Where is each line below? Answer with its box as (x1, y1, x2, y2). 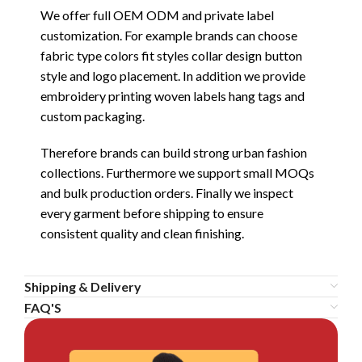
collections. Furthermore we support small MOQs (40, 164, 314, 180)
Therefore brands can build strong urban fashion (40, 144, 307, 160)
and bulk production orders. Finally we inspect (40, 184, 293, 200)
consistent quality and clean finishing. (40, 225, 244, 241)
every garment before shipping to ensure (40, 204, 263, 221)
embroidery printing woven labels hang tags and (40, 87, 305, 103)
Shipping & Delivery (24, 278, 141, 294)
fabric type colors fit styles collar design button (40, 47, 302, 63)
